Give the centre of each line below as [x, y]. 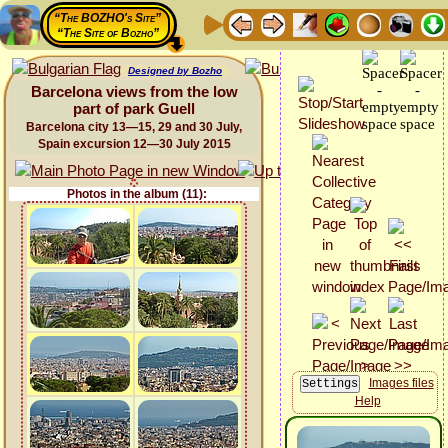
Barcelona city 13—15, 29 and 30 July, [134, 127]
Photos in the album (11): [137, 194]
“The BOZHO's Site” [107, 18]
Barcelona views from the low [134, 91]
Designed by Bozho [175, 70]
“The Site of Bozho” [107, 33]
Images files [401, 383]
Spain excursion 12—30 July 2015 [134, 144]
